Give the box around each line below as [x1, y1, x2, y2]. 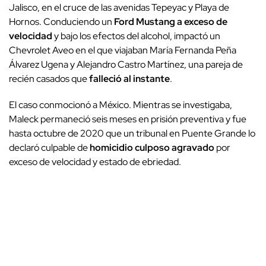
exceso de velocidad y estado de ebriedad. [9, 155, 181, 168]
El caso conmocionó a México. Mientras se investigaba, [9, 98, 232, 111]
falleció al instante [87, 72, 170, 85]
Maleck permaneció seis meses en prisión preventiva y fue [9, 112, 246, 125]
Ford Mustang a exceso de [114, 15, 227, 28]
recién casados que [9, 72, 87, 85]
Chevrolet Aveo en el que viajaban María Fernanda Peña [9, 43, 236, 56]
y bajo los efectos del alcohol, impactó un [52, 29, 220, 42]
